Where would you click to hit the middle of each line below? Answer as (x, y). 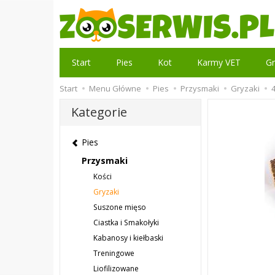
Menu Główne (115, 88)
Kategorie (99, 112)
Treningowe (114, 254)
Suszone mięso (120, 207)
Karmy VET (219, 62)
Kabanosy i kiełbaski (128, 238)
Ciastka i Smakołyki (126, 223)
